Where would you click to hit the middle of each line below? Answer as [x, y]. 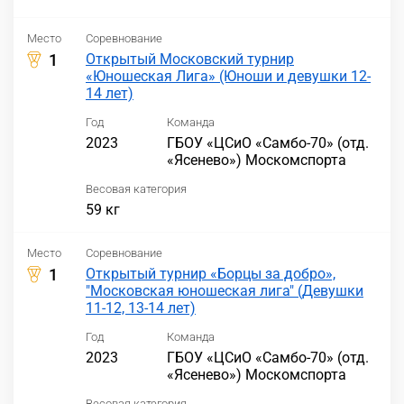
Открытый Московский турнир [190, 59]
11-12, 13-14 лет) [141, 308]
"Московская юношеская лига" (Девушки [225, 291]
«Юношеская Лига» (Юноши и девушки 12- [228, 76]
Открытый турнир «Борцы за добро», [211, 274]
